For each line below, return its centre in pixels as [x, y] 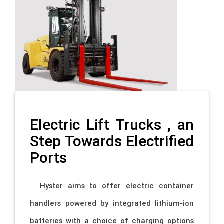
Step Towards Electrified [112, 141]
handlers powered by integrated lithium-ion [112, 203]
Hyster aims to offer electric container [112, 186]
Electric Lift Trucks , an [112, 124]
